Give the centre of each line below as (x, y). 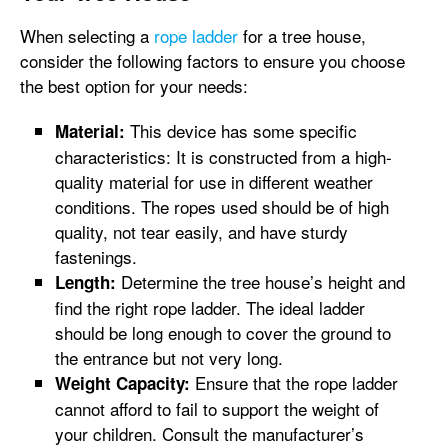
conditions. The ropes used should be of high (222, 206)
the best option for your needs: (134, 85)
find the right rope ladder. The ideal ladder (210, 307)
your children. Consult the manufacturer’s (209, 433)
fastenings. (96, 256)
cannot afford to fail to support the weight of (217, 408)
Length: (85, 282)
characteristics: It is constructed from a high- (223, 156)
